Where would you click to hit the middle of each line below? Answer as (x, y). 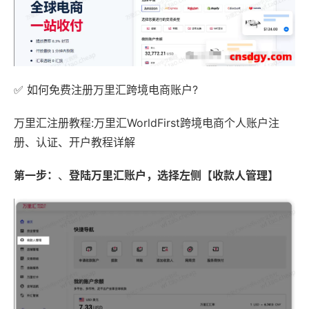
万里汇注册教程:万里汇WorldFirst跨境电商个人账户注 (147, 123)
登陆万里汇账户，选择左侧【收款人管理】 (174, 176)
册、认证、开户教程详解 (74, 142)
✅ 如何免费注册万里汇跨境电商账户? (106, 90)
